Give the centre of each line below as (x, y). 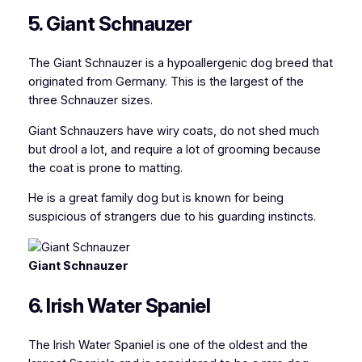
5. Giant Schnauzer (110, 23)
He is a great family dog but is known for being (156, 198)
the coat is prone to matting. (105, 168)
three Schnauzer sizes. (90, 100)
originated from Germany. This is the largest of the (166, 81)
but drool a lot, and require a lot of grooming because (174, 149)
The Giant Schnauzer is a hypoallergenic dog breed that (180, 63)
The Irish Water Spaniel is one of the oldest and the (168, 345)
